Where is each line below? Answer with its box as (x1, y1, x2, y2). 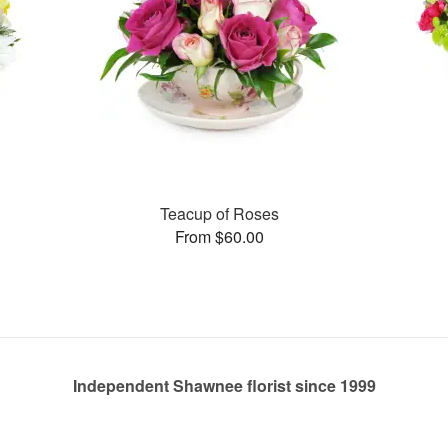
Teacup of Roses (159, 201, 279, 225)
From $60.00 (174, 224, 264, 248)
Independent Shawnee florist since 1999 (72, 374, 376, 397)
